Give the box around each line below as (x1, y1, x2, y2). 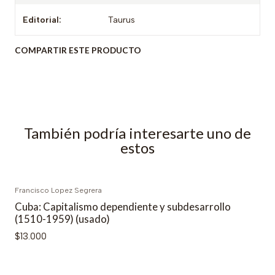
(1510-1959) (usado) (15, 212, 110, 226)
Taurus (108, 14, 136, 26)
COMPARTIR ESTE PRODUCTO (15, 45, 141, 56)
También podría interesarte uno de (24, 124, 251, 142)
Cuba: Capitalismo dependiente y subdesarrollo (15, 200, 231, 214)
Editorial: (23, 14, 61, 26)
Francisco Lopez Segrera (15, 186, 102, 195)
